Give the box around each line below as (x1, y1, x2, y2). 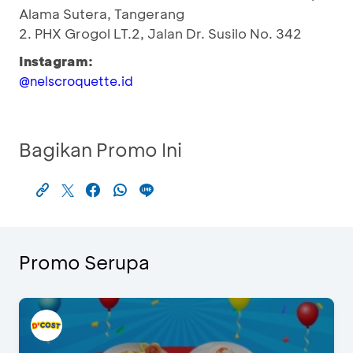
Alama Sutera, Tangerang (19, 5, 184, 22)
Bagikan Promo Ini (19, 137, 182, 162)
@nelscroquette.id (19, 72, 133, 89)
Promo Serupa (19, 250, 150, 274)
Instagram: (19, 52, 93, 69)
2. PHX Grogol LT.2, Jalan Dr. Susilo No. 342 (19, 24, 302, 42)
